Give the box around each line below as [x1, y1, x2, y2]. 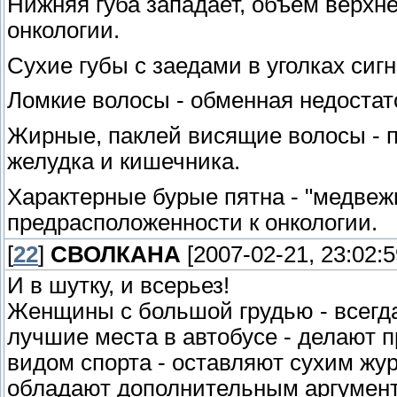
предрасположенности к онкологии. [7, 209, 378, 235]
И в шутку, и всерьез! [7, 272, 230, 298]
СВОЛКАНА [51, 241, 181, 267]
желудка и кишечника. [7, 149, 240, 175]
